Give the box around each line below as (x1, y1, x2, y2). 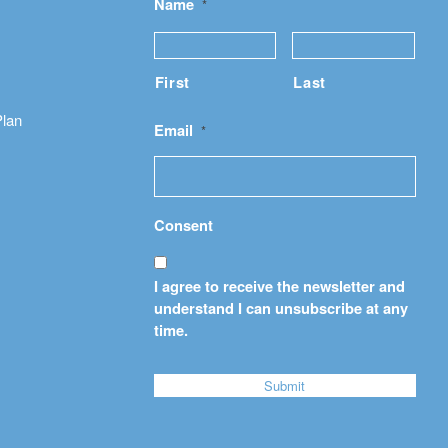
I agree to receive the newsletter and (153, 275, 405, 298)
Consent (153, 214, 213, 237)
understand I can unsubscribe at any (153, 297, 408, 320)
